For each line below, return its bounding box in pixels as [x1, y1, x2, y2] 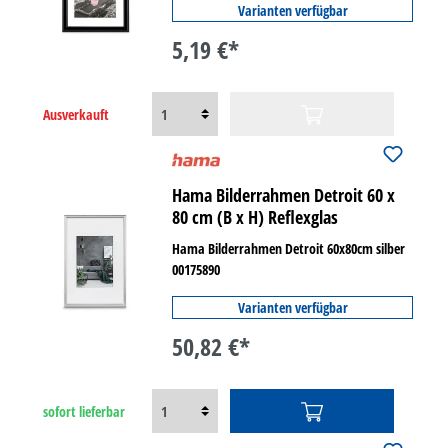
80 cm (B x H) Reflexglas [172, 205, 339, 229]
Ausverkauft [43, 104, 109, 124]
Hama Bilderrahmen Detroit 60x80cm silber [172, 239, 406, 258]
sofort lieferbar [43, 401, 125, 421]
